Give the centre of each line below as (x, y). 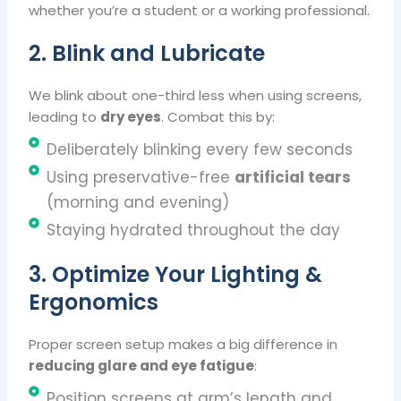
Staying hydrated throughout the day (194, 230)
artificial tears (293, 177)
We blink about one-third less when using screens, (196, 95)
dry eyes (131, 116)
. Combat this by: (218, 116)
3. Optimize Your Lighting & (176, 274)
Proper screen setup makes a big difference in (183, 344)
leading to (65, 116)
